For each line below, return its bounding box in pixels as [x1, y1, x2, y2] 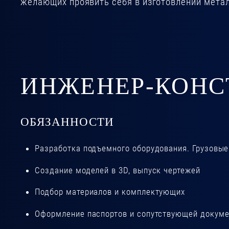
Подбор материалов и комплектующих [35, 187, 186, 197]
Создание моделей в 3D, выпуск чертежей [35, 165, 200, 175]
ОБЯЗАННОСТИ [20, 115, 114, 129]
